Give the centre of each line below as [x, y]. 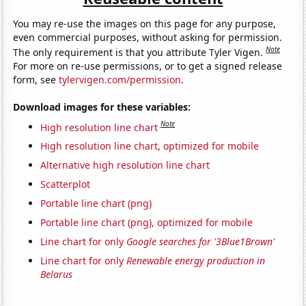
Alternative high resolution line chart [125, 165]
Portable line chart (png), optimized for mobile [147, 223]
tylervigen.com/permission [120, 79]
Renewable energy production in [196, 261]
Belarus [57, 275]
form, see [36, 79]
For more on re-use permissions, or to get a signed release [148, 66]
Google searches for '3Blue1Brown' [201, 242]
